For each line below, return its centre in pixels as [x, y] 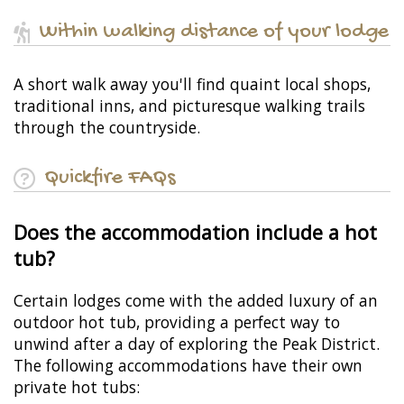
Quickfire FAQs [110, 179]
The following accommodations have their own [188, 366]
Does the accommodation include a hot [195, 233]
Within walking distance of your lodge [214, 32]
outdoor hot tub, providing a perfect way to [177, 322]
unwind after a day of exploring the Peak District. [197, 344]
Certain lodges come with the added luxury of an [196, 301]
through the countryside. [107, 128]
